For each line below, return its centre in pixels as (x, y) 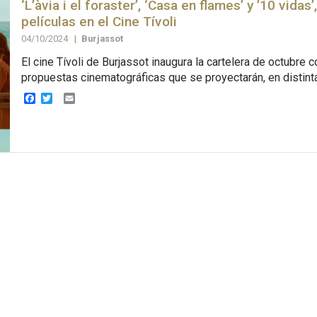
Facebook (59, 98)
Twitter (69, 98)
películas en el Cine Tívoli (99, 21)
